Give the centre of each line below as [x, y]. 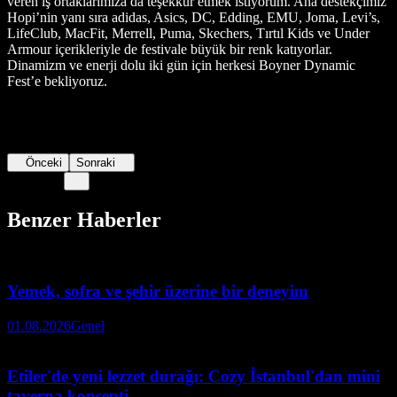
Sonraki [96, 162]
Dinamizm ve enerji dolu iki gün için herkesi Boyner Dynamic [181, 65]
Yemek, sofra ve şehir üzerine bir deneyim [158, 292]
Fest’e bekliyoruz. [61, 81]
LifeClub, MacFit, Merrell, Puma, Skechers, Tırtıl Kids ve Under [188, 33]
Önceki [44, 162]
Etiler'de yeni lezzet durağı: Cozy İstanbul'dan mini [194, 376]
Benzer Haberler [84, 219]
